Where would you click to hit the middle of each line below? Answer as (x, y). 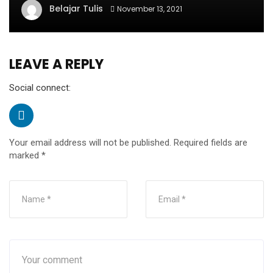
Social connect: (40, 87)
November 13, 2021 (149, 9)
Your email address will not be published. (90, 142)
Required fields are (211, 142)
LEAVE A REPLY (56, 64)
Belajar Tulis (76, 8)
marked (25, 155)
